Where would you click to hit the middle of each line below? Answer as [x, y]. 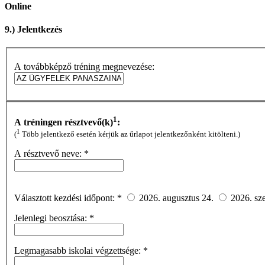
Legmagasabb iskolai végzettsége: [79, 251]
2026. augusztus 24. [177, 198]
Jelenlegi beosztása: [52, 218]
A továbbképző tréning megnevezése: [84, 66]
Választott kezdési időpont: [66, 198]
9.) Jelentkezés [33, 29]
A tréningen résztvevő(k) [64, 122]
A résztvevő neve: [49, 154]
